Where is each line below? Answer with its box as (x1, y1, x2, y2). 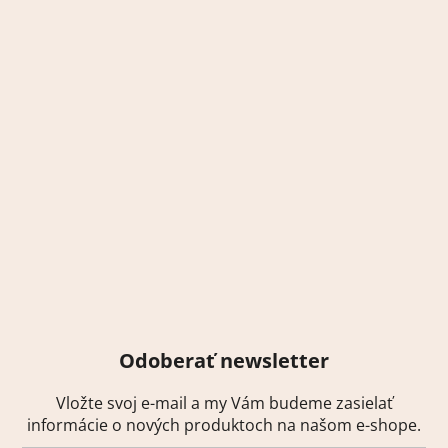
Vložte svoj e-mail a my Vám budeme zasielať (55, 391, 393, 414)
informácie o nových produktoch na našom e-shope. (27, 413, 421, 436)
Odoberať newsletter (119, 346, 329, 374)
